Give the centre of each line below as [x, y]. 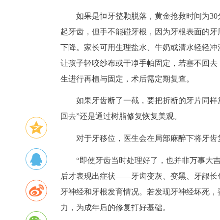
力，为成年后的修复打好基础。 [115, 207]
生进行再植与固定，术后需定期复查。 [127, 79]
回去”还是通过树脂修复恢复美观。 [121, 116]
